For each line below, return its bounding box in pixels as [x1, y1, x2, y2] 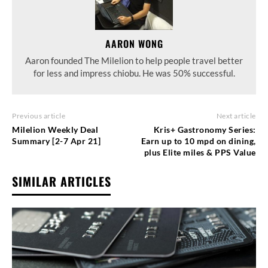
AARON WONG [105, 36, 163, 51]
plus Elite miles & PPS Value [144, 147, 256, 157]
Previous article [12, 111, 65, 120]
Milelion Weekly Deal [12, 124, 98, 135]
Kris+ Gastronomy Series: [153, 124, 256, 135]
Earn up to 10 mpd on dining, [141, 135, 256, 146]
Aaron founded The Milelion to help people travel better [25, 54, 243, 66]
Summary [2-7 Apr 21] [12, 135, 100, 146]
